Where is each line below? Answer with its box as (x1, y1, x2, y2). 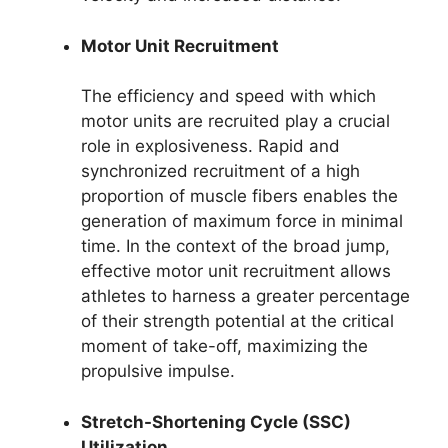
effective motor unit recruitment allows (81, 261, 391, 282)
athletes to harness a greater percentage (81, 286, 410, 307)
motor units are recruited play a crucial (81, 111, 390, 132)
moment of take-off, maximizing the (81, 336, 368, 357)
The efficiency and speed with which (81, 86, 376, 107)
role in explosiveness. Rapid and (81, 136, 340, 157)
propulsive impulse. (81, 361, 235, 382)
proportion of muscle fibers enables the (81, 186, 398, 207)
